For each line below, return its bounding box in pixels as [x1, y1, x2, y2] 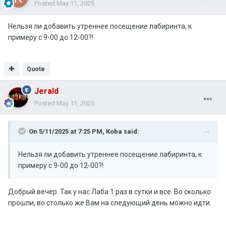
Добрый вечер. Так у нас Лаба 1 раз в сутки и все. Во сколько [8, 188, 211, 196]
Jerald [34, 86, 59, 96]
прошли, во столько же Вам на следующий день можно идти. [8, 199, 211, 207]
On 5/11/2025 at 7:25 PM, [29, 128, 106, 136]
